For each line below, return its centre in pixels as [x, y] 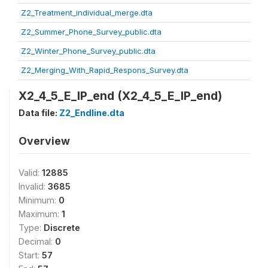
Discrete [62, 227]
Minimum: [39, 200]
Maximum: [40, 214]
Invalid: [33, 186]
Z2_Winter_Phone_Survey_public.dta [88, 51]
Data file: [39, 112]
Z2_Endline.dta [92, 112]
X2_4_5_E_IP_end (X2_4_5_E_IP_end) [120, 95]
